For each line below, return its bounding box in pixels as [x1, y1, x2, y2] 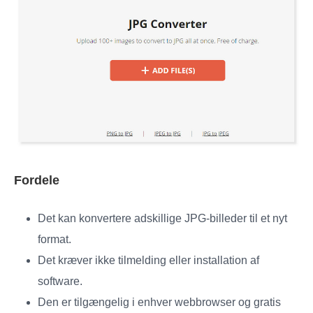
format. [38, 233, 71, 245]
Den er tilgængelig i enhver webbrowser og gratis [38, 296, 281, 308]
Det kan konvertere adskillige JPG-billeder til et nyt [38, 212, 287, 224]
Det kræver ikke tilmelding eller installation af [38, 254, 259, 266]
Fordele [14, 173, 59, 187]
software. [38, 275, 82, 287]
